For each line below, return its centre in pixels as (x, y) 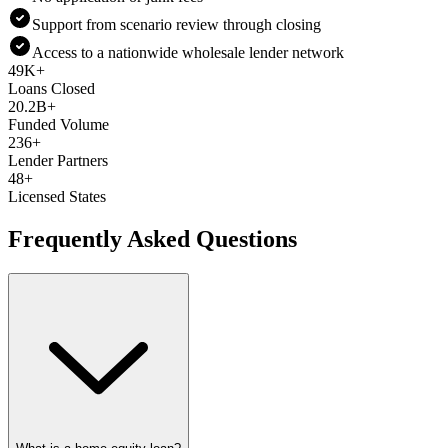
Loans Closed (51, 88)
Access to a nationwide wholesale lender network (188, 52)
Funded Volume (58, 124)
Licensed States (57, 196)
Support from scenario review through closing (176, 24)
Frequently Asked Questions (152, 238)
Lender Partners (58, 160)
